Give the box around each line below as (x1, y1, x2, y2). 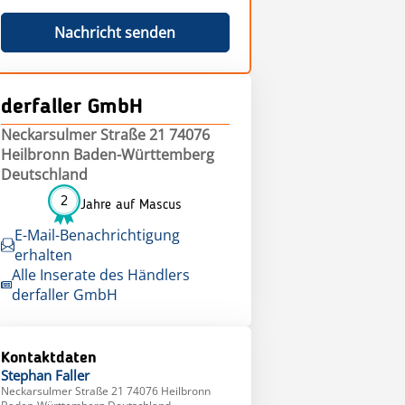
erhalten (14, 245, 72, 266)
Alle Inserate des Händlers (11, 265, 190, 286)
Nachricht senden (54, 23, 176, 43)
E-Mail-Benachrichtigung (14, 225, 180, 246)
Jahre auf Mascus (80, 197, 183, 212)
